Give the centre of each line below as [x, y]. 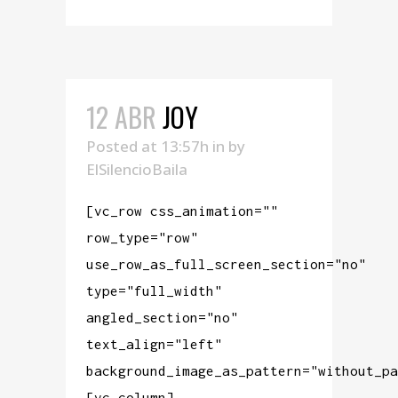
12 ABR [121, 117]
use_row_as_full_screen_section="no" [226, 264]
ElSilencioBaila [137, 169]
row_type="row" [142, 237]
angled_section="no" [162, 317]
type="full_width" [154, 291]
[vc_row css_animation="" [182, 211]
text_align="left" [154, 344]
